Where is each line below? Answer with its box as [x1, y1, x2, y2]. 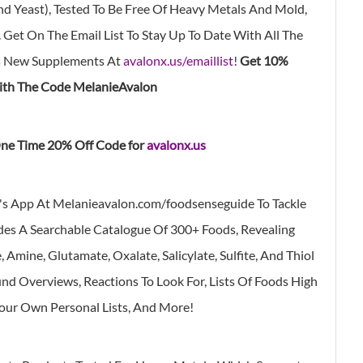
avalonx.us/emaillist [123, 52, 233, 68]
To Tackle [257, 194, 306, 211]
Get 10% [240, 52, 288, 68]
